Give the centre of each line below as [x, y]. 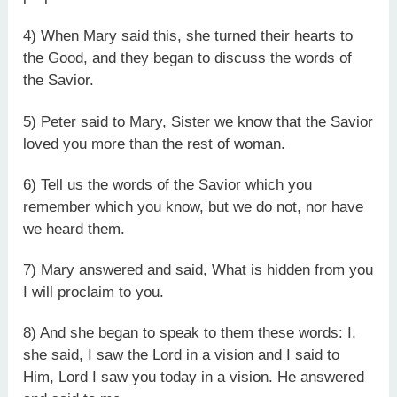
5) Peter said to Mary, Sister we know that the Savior [198, 121]
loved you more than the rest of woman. [155, 144]
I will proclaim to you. [94, 292]
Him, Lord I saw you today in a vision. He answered [194, 378]
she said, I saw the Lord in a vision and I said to [182, 355]
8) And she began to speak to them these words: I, [190, 333]
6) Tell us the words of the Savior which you [168, 184]
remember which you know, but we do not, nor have [194, 206]
